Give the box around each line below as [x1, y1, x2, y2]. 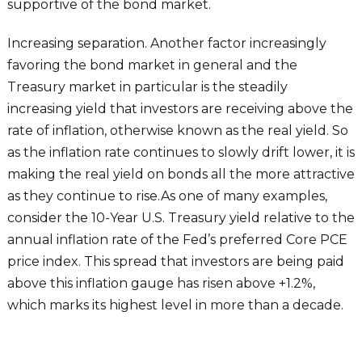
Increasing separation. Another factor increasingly [6, 35, 326, 51]
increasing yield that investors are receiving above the [6, 100, 353, 116]
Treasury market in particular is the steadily [6, 78, 288, 95]
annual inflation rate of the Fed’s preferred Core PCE [6, 231, 347, 247]
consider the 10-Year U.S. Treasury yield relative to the [6, 209, 355, 225]
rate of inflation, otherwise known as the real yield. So [6, 122, 348, 138]
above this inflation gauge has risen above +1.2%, [6, 275, 315, 291]
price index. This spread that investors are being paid [6, 253, 344, 269]
